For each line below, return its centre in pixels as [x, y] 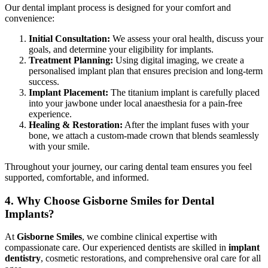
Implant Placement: [68, 92]
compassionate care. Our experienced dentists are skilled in [117, 248]
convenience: [30, 18]
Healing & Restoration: [76, 125]
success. [44, 82]
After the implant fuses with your [186, 125]
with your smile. [59, 146]
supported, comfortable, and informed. [77, 177]
